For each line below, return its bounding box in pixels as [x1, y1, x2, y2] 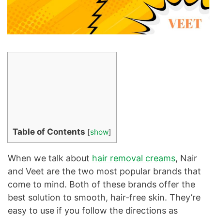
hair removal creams [92, 153, 175, 164]
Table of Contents [13, 126, 85, 137]
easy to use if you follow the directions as [8, 205, 178, 216]
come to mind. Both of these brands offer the [8, 179, 195, 190]
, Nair [175, 153, 197, 164]
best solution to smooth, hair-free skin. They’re [8, 192, 201, 203]
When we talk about [8, 153, 92, 164]
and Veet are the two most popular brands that [8, 166, 201, 177]
